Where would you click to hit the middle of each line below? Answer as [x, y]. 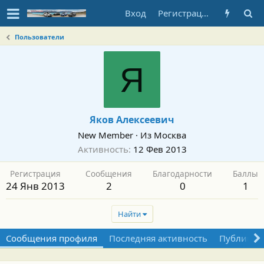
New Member [105, 135]
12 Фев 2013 [160, 149]
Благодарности [182, 174]
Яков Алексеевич [132, 120]
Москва [170, 135]
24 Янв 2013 [35, 186]
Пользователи [40, 37]
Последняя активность [158, 238]
